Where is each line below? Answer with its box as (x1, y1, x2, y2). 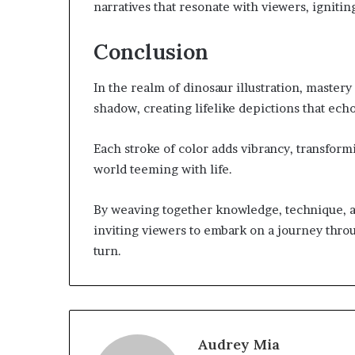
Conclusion (94, 38, 208, 66)
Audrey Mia (197, 334, 280, 353)
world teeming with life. (94, 161, 232, 177)
